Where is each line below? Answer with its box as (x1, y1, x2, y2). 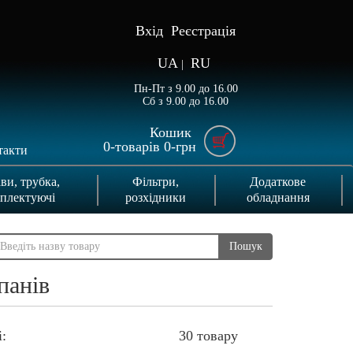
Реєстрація (171, 23, 236, 39)
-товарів (110, 139, 164, 155)
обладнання (246, 190, 310, 204)
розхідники (124, 190, 186, 204)
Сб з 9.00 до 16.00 (143, 95, 229, 108)
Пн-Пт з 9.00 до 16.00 (133, 82, 238, 95)
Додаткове (250, 174, 306, 188)
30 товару (178, 327, 238, 344)
